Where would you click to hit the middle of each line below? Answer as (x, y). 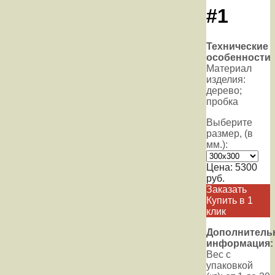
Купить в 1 (230, 200)
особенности (238, 57)
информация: (240, 243)
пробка (222, 101)
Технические (237, 46)
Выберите (229, 122)
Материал (229, 68)
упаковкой (230, 265)
